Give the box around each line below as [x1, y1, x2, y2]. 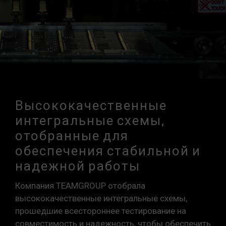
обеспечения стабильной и [15, 144, 201, 159]
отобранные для [15, 129, 129, 144]
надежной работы [15, 159, 140, 175]
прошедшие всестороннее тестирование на [15, 206, 186, 216]
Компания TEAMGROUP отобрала [15, 181, 145, 191]
